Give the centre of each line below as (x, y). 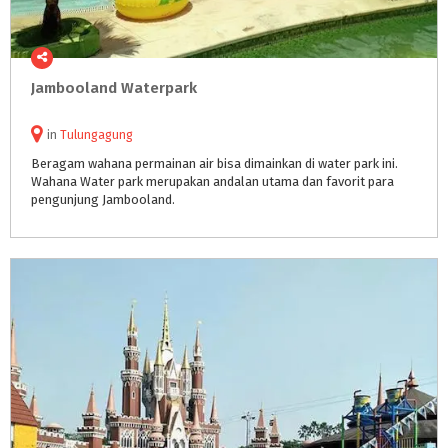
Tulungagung (96, 135)
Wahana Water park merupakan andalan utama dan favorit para (212, 181)
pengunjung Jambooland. (103, 199)
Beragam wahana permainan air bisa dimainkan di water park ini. (214, 163)
